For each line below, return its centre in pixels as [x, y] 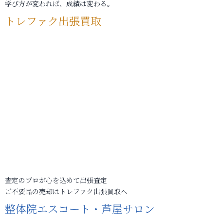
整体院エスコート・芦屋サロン [80, 209]
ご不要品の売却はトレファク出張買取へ [66, 191]
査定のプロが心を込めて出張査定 [56, 180]
